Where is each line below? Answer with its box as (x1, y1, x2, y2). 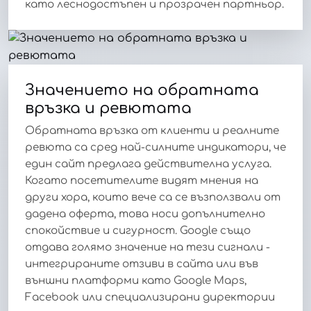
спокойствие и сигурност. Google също (25, 224, 251, 237)
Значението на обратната (25, 81, 259, 99)
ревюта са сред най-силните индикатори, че (25, 141, 286, 153)
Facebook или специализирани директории (25, 291, 275, 303)
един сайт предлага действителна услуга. (25, 158, 271, 170)
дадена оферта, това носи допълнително (25, 208, 265, 220)
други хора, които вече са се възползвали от (25, 191, 280, 203)
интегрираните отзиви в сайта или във (25, 258, 258, 270)
